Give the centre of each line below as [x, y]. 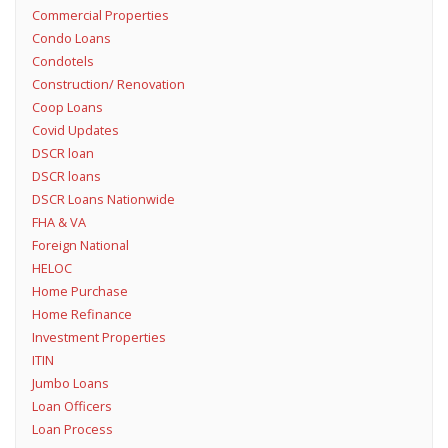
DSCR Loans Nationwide [103, 199]
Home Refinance [81, 314]
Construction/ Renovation [108, 84]
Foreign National [80, 245]
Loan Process [72, 429]
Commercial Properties [100, 15]
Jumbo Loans [70, 383]
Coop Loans [67, 107]
